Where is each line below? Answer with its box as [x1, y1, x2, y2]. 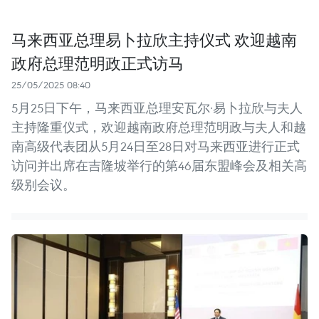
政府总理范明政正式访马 [11, 52, 184, 74]
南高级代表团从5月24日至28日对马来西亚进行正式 [11, 138, 300, 155]
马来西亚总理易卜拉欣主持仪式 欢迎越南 [11, 28, 297, 51]
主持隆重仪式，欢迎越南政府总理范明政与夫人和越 [11, 119, 306, 136]
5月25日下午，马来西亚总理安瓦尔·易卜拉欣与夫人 [11, 100, 303, 117]
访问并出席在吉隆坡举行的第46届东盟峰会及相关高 [11, 157, 307, 174]
